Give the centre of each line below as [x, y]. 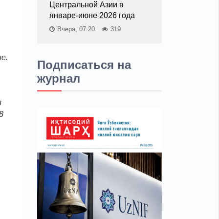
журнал [59, 78]
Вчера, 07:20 [77, 29]
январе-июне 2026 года [92, 15]
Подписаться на [84, 65]
